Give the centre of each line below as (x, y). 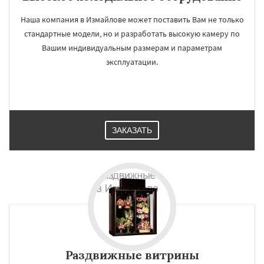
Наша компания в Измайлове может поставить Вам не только (132, 19)
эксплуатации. (132, 62)
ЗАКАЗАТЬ (132, 130)
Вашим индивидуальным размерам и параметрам (132, 48)
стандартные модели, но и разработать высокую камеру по (132, 34)
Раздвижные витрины (132, 255)
